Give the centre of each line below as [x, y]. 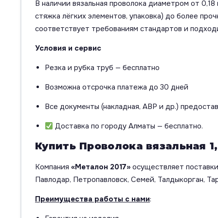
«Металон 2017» [101, 167]
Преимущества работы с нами [92, 199]
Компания [53, 167]
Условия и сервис [68, 48]
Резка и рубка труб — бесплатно [102, 68]
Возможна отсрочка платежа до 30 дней [117, 87]
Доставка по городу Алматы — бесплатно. [128, 126]
